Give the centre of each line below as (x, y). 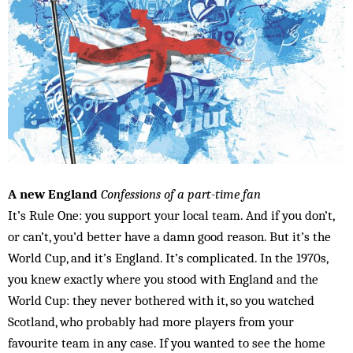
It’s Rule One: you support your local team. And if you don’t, (171, 215)
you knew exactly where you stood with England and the (163, 279)
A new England (53, 193)
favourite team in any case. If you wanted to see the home (167, 342)
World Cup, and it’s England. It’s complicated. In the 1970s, (168, 257)
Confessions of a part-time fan (181, 193)
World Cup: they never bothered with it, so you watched (161, 300)
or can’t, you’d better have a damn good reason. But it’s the (169, 236)
